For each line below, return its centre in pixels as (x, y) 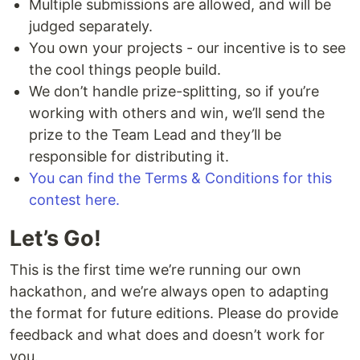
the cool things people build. (125, 70)
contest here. (74, 200)
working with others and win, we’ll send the (177, 113)
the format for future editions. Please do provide (174, 313)
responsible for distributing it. (129, 157)
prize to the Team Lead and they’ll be (155, 135)
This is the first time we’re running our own (155, 270)
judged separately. (91, 27)
